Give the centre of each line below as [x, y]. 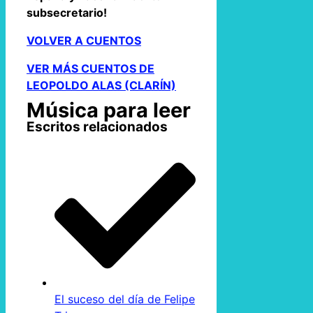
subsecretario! [67, 12]
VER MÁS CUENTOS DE [90, 68]
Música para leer [109, 110]
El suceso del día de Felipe [125, 299]
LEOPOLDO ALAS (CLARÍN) [101, 85]
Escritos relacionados [97, 127]
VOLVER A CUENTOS [84, 40]
